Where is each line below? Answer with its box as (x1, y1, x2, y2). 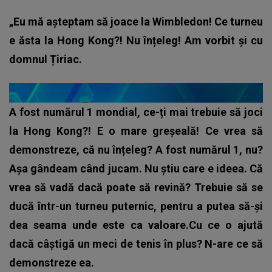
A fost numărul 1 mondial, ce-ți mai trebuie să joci (9, 105, 263, 118)
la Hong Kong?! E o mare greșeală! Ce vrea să (9, 124, 263, 137)
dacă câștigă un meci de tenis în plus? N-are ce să (9, 237, 263, 250)
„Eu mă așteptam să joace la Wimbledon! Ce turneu (9, 15, 263, 28)
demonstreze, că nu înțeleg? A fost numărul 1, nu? (9, 143, 263, 156)
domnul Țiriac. (9, 52, 82, 66)
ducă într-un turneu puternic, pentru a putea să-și (9, 199, 263, 212)
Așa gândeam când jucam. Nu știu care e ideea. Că (9, 161, 263, 175)
